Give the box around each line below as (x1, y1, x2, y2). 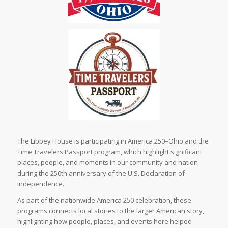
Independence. (17, 179, 64, 189)
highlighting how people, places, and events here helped (17, 217, 192, 226)
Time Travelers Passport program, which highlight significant (17, 147, 202, 157)
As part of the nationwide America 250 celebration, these (17, 195, 191, 205)
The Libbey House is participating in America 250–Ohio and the (17, 136, 209, 146)
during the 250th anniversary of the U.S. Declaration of (17, 168, 185, 178)
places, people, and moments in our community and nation (17, 158, 198, 167)
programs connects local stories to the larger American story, (17, 206, 204, 216)
